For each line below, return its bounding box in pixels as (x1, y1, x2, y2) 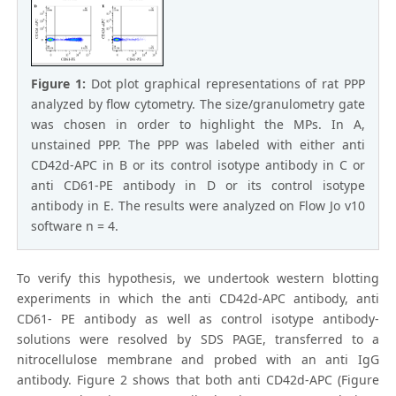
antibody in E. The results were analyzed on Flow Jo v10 (31, 197, 365, 215)
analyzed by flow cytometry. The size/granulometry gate (31, 95, 365, 113)
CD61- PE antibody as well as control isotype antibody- (17, 310, 379, 328)
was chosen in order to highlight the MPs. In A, (31, 116, 365, 133)
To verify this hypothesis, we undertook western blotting (17, 270, 379, 287)
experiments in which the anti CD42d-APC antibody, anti (17, 290, 379, 308)
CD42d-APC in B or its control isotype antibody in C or (31, 156, 365, 174)
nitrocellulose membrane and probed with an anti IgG (17, 351, 379, 369)
